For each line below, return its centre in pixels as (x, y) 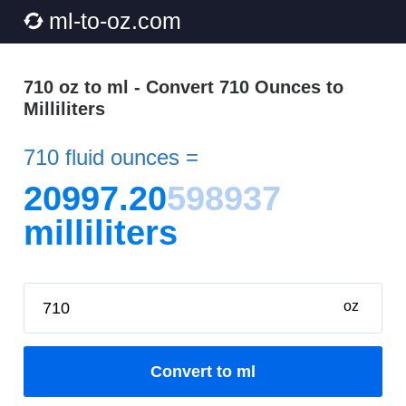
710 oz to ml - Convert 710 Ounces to (184, 87)
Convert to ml (203, 372)
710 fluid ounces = (111, 157)
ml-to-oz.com (115, 21)
